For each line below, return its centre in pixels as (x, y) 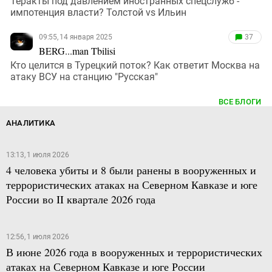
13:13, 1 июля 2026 (37, 155)
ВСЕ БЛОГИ (240, 101)
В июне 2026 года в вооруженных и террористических (134, 252)
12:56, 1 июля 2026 (37, 236)
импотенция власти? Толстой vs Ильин (98, 12)
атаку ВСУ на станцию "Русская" (84, 76)
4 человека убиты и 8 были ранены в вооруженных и (131, 170)
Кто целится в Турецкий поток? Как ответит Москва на (135, 65)
